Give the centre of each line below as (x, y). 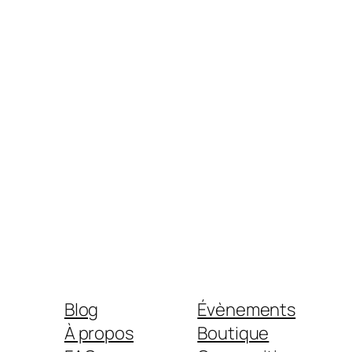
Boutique (233, 334)
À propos (99, 334)
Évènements (247, 310)
